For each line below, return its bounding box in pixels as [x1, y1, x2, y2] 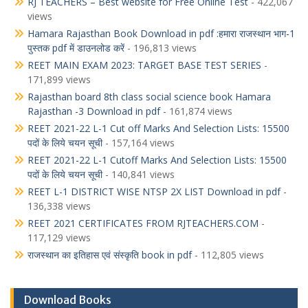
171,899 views [27, 73, 91, 87]
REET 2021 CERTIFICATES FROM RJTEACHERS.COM [27, 217, 258, 230]
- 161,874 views [160, 104, 232, 118]
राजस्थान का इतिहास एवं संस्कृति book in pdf [27, 248, 192, 262]
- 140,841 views [102, 168, 175, 181]
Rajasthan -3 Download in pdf [27, 104, 160, 118]
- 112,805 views [192, 248, 264, 262]
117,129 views [27, 231, 91, 245]
